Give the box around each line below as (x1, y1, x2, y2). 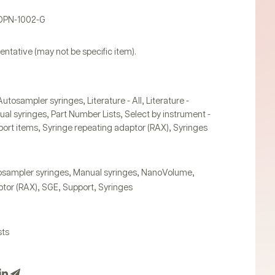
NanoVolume (141, 169, 192, 177)
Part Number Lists (50, 110, 120, 119)
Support (62, 184, 94, 192)
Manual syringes (72, 169, 137, 177)
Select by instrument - (124, 110, 211, 119)
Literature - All (87, 97, 142, 106)
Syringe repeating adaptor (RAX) (42, 124, 169, 133)
